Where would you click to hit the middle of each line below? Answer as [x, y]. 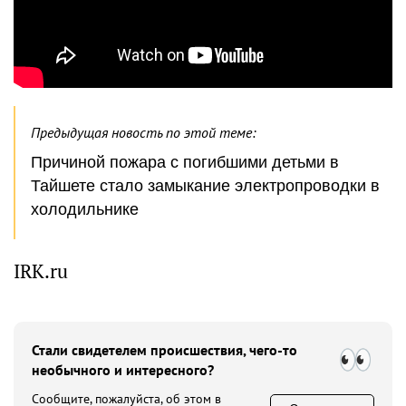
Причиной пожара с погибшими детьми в [185, 163]
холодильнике [85, 210]
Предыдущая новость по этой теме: [143, 133]
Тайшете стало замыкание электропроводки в [205, 186]
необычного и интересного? [123, 370]
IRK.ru [41, 272]
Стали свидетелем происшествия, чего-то [164, 350]
